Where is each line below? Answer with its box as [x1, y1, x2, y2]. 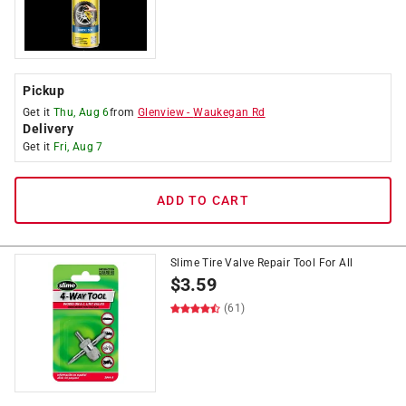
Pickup [23, 83, 64, 98]
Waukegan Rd [193, 106, 266, 119]
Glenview [137, 106, 185, 119]
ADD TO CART [157, 193, 249, 208]
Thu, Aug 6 [53, 106, 110, 119]
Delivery [23, 121, 73, 136]
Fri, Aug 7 [53, 140, 103, 153]
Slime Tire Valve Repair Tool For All [170, 256, 353, 269]
